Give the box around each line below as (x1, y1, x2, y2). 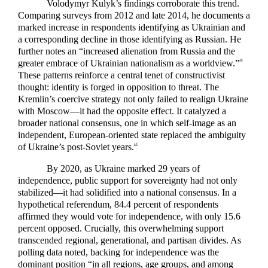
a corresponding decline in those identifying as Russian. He (18, 33, 241, 44)
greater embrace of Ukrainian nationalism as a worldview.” (18, 57, 239, 68)
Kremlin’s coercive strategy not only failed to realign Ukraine (18, 93, 248, 104)
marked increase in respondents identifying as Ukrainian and (18, 22, 245, 32)
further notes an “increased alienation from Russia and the (18, 45, 235, 56)
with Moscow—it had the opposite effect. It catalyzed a (18, 105, 226, 116)
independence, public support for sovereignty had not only (18, 175, 237, 186)
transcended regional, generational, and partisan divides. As (18, 235, 241, 246)
